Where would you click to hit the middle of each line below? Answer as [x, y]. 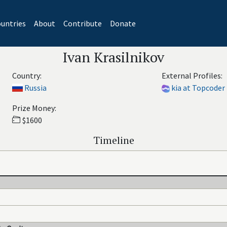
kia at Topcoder [198, 88]
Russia [35, 88]
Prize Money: [34, 108]
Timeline [113, 140]
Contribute [82, 23]
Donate [123, 23]
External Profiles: [192, 75]
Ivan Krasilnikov [113, 57]
